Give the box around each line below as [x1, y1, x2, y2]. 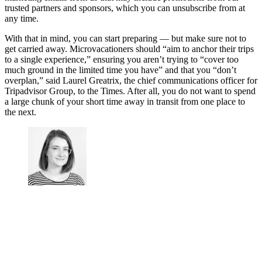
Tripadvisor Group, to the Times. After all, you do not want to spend [5, 85, 256, 96]
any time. [5, 13, 39, 23]
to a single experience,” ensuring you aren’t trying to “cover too [5, 54, 239, 64]
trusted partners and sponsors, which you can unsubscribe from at [5, 2, 245, 13]
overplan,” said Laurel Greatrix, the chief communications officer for [5, 75, 257, 85]
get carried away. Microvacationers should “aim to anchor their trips [5, 43, 254, 54]
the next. [5, 106, 36, 117]
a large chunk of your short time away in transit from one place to [5, 96, 245, 106]
